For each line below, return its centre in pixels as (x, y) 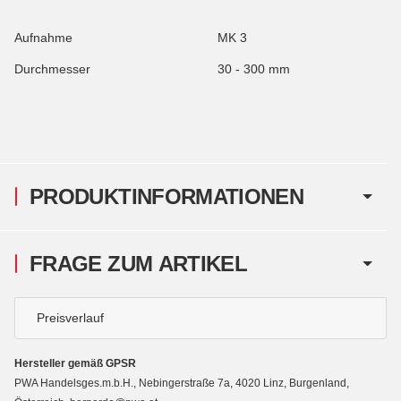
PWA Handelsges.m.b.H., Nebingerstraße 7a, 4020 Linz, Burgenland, (182, 383)
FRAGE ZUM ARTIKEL (139, 263)
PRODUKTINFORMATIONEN (167, 196)
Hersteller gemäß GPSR (75, 363)
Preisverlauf (70, 317)
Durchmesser (52, 68)
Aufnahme (43, 37)
